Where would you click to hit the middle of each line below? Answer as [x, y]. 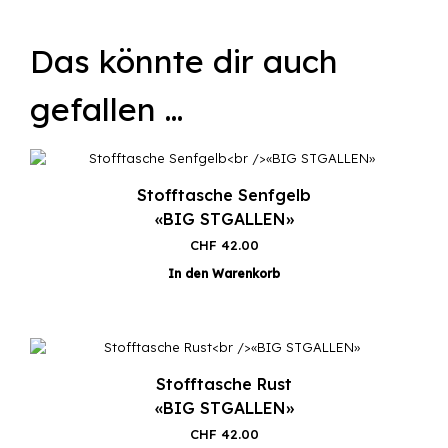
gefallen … [106, 109]
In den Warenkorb [224, 274]
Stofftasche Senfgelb [224, 195]
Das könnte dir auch [184, 61]
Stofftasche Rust [224, 384]
